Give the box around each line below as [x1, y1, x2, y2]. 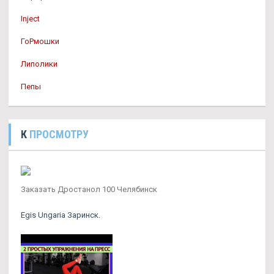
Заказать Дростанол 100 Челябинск [21, 185, 157, 194]
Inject [21, 14, 40, 23]
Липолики [21, 59, 57, 68]
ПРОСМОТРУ [29, 128, 89, 141]
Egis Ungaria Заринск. [21, 210, 100, 220]
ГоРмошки [21, 37, 59, 46]
